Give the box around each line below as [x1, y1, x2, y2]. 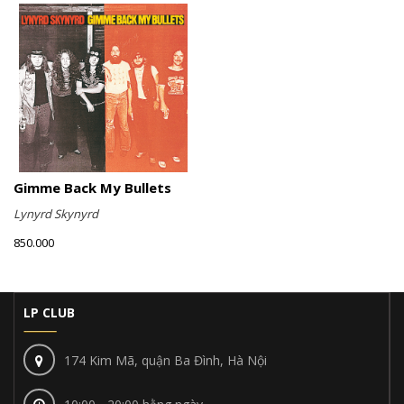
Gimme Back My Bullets [14, 179, 171, 197]
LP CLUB [23, 304, 75, 322]
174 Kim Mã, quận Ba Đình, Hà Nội [64, 351, 267, 369]
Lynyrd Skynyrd [14, 206, 98, 223]
